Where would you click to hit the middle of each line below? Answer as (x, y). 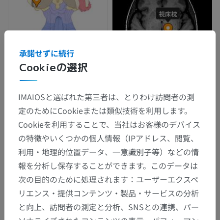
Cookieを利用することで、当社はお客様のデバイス (109, 124)
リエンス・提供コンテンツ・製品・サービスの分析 (109, 193)
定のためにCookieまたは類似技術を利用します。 (105, 110)
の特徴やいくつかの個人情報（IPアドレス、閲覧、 (108, 138)
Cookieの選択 (54, 67)
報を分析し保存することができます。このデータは (108, 165)
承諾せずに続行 (47, 53)
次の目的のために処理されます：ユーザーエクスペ (108, 179)
